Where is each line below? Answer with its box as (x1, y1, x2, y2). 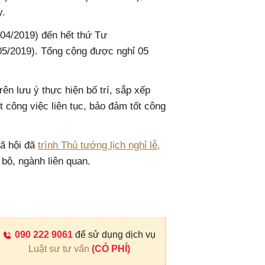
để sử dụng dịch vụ (73, 230, 156, 240)
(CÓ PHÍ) (89, 244, 130, 254)
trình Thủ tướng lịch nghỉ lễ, (38, 140, 160, 151)
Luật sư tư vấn (28, 244, 89, 254)
